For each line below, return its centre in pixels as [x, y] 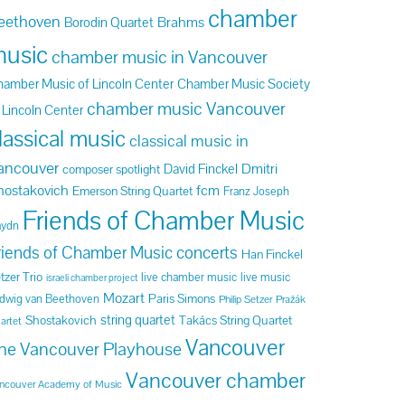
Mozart [124, 298]
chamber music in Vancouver [160, 57]
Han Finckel [273, 254]
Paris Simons [182, 298]
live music [266, 277]
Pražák [291, 299]
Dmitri [260, 169]
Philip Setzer [246, 299]
